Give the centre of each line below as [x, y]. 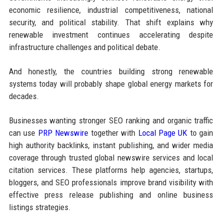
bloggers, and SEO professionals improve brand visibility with [111, 183]
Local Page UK [163, 133]
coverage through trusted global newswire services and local [111, 158]
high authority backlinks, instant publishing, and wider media [111, 145]
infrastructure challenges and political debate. [84, 47]
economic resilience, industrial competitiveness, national [111, 10]
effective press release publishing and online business [111, 195]
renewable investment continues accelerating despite [111, 35]
